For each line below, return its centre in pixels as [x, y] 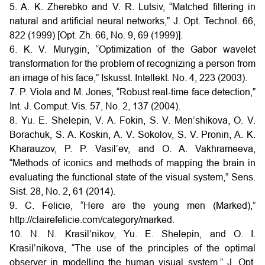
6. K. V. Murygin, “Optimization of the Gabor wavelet [132, 49]
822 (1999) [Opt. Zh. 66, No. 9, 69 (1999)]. [96, 35]
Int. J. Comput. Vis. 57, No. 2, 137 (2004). [95, 106]
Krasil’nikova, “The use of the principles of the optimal [132, 248]
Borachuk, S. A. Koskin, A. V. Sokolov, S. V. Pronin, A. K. [132, 135]
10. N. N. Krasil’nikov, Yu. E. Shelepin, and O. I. [132, 234]
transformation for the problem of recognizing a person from [132, 64]
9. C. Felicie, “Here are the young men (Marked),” [132, 206]
